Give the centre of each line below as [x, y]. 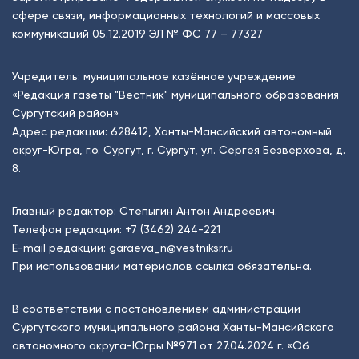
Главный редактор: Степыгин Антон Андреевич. [145, 210]
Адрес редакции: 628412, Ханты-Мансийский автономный [172, 131]
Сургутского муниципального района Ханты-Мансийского [173, 327]
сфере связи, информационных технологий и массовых [166, 15]
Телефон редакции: [69, 229]
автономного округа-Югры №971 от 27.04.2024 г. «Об [161, 345]
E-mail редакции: [61, 247]
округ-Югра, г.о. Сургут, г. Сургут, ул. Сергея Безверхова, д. [179, 149]
